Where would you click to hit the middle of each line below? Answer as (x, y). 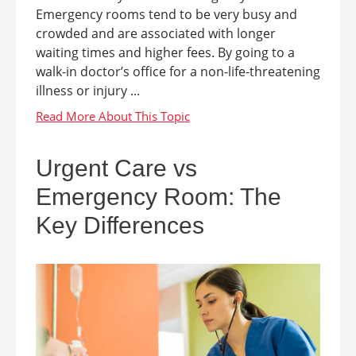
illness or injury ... (88, 90)
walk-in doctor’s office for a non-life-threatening (178, 71)
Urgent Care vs (116, 168)
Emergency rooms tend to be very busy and (166, 14)
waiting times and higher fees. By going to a (165, 52)
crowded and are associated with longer (156, 33)
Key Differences (120, 225)
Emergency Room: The (159, 196)
